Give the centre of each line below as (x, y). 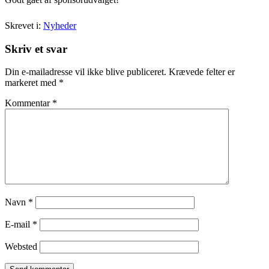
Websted (21, 247)
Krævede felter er (202, 72)
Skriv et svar (36, 49)
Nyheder (60, 25)
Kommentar (29, 103)
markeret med (32, 83)
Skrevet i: (24, 25)
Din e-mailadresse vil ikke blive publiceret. (86, 72)
